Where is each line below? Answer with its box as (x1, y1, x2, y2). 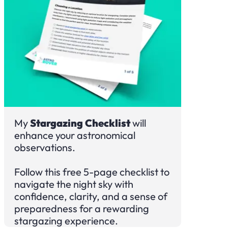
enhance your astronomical (14, 129, 135, 141)
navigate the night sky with (14, 178, 133, 190)
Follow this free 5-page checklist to (14, 165, 169, 178)
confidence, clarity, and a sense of (14, 190, 167, 203)
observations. (14, 141, 75, 154)
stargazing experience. (14, 214, 118, 227)
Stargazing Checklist (30, 117, 130, 129)
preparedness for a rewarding (14, 202, 149, 215)
